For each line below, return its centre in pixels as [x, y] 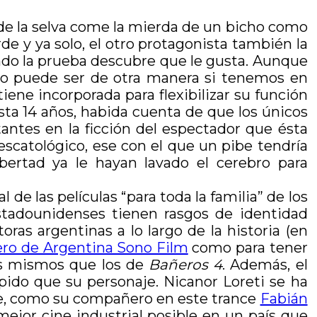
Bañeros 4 [185, 265]
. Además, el [265, 265]
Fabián [284, 299]
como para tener [248, 248]
